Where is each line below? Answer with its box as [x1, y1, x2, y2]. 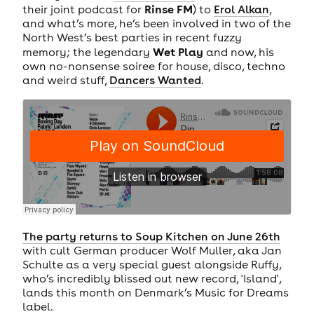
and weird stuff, [22, 73, 109, 88]
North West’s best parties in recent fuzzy [22, 30, 242, 45]
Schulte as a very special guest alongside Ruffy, [22, 257, 281, 272]
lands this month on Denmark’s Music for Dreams [22, 285, 289, 300]
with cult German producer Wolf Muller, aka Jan [22, 243, 282, 258]
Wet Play [152, 44, 203, 60]
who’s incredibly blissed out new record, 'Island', [22, 271, 281, 286]
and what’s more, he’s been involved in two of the [22, 16, 291, 31]
